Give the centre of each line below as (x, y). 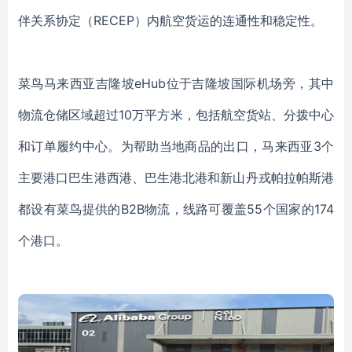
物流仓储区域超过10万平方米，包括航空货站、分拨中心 (176, 115)
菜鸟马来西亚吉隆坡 (77, 83)
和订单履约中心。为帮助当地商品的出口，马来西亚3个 (176, 146)
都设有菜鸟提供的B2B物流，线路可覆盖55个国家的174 (176, 209)
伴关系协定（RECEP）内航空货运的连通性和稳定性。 (170, 20)
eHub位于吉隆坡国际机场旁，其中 (235, 83)
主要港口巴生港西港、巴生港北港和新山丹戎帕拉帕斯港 (176, 178)
